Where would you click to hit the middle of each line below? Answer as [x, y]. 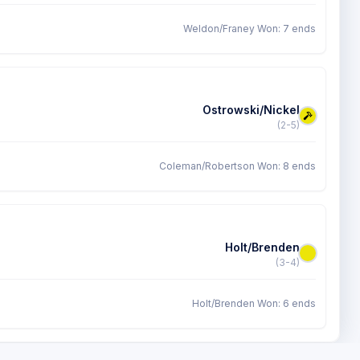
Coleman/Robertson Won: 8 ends [237, 166]
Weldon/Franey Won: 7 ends [250, 29]
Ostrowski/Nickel [251, 110]
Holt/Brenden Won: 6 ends [254, 303]
